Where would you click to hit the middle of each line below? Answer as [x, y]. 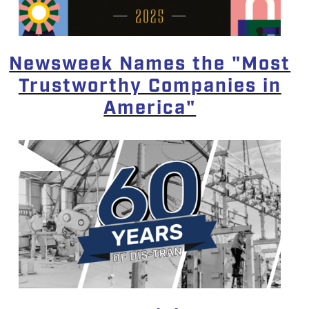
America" [150, 109]
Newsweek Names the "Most [150, 64]
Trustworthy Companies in [150, 87]
